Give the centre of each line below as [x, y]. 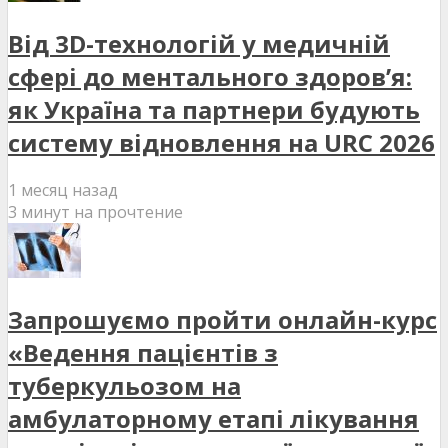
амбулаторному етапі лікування [213, 418]
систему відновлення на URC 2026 [221, 142]
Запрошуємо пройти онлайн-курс [222, 319]
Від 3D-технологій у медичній [199, 43]
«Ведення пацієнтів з [143, 352]
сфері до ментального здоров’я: [210, 76]
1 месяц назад [63, 189]
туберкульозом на [124, 385]
